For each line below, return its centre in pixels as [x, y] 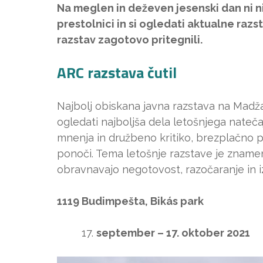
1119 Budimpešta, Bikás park [130, 201]
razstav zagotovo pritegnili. [130, 40]
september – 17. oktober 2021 [173, 233]
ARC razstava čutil [117, 73]
